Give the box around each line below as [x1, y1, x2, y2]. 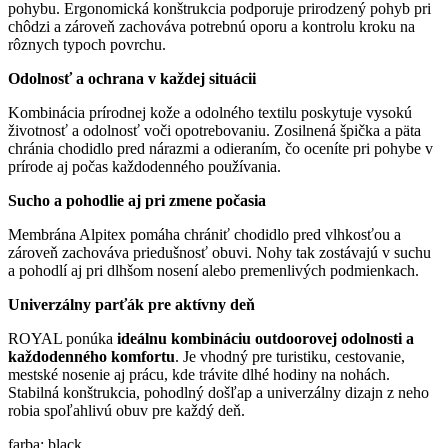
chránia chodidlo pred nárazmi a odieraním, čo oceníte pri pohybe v [8, 140, 433, 158]
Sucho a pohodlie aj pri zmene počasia [8, 192, 266, 210]
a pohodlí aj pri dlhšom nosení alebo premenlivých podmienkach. [8, 262, 419, 280]
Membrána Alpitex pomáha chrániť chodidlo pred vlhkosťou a [8, 226, 401, 244]
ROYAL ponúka [8, 330, 113, 348]
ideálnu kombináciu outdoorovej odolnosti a [117, 330, 414, 348]
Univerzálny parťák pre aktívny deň [8, 296, 255, 314]
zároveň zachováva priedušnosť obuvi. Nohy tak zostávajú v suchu [8, 244, 431, 262]
